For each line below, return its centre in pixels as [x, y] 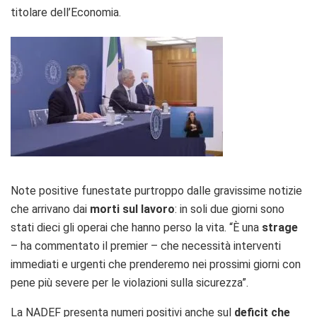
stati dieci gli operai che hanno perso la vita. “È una [136, 227]
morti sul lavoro [132, 209]
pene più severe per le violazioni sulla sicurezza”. [129, 282]
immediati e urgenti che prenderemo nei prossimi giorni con [156, 264]
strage [280, 227]
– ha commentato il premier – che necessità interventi [146, 246]
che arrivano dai [50, 209]
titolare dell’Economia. [66, 12]
